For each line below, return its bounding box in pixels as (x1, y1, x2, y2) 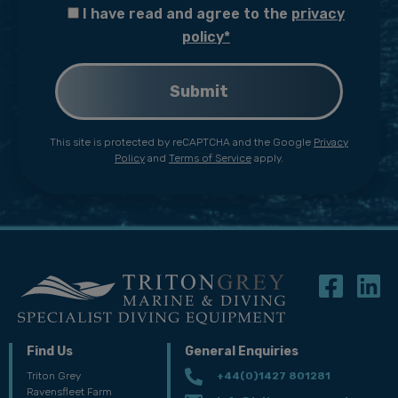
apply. (251, 151, 283, 164)
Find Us (27, 344, 73, 359)
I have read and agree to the (83, 4, 291, 22)
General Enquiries (185, 344, 299, 359)
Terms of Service (169, 151, 251, 164)
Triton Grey (27, 370, 81, 382)
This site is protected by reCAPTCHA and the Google (50, 135, 314, 148)
